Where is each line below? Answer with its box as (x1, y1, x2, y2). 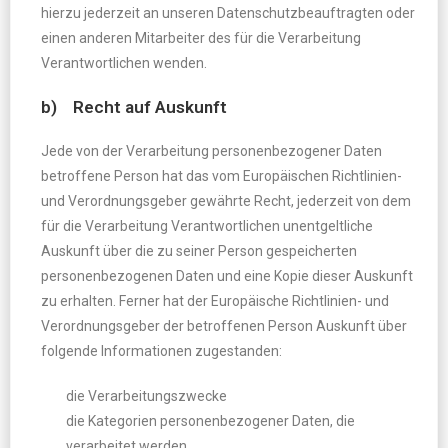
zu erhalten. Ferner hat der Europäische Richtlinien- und (41, 293, 389, 309)
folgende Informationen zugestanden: (41, 343, 282, 359)
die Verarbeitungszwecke (66, 388, 227, 404)
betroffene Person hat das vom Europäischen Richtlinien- (41, 168, 402, 184)
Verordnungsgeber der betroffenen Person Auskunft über (41, 318, 407, 334)
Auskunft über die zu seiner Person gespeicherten (41, 243, 357, 259)
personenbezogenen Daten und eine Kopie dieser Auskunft (41, 268, 413, 284)
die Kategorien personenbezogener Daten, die (66, 413, 355, 429)
